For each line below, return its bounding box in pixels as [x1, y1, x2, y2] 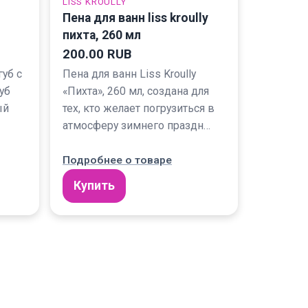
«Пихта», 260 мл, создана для [63, 85, 209, 98]
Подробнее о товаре [63, 154, 172, 167]
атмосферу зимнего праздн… [63, 119, 210, 133]
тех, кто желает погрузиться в [63, 102, 214, 115]
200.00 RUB [63, 47, 131, 63]
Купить [74, 179, 115, 193]
